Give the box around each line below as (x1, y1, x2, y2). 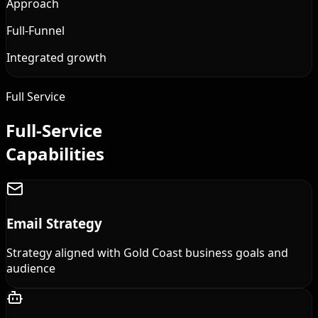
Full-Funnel (6, 23, 65, 39)
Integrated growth (6, 50, 106, 66)
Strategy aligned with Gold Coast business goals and (6, 245, 288, 261)
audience (6, 261, 55, 277)
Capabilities (6, 141, 104, 165)
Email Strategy (6, 214, 102, 232)
